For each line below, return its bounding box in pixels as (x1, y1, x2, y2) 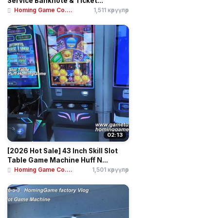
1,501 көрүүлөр (92, 165, 129, 173)
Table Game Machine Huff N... (7, 156, 108, 164)
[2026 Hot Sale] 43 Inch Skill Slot (7, 146, 118, 155)
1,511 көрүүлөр (93, 6, 129, 14)
